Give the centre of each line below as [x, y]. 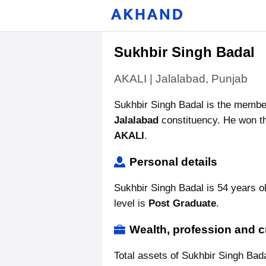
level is [131, 203]
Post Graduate [182, 203]
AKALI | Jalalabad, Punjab [181, 79]
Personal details [173, 162]
